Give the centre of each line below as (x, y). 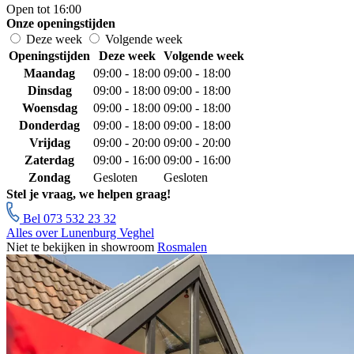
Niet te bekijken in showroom (82, 247)
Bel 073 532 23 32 (68, 219)
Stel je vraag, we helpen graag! (88, 194)
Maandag (49, 73)
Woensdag (49, 108)
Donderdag (49, 126)
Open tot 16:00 (44, 9)
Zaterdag (49, 160)
